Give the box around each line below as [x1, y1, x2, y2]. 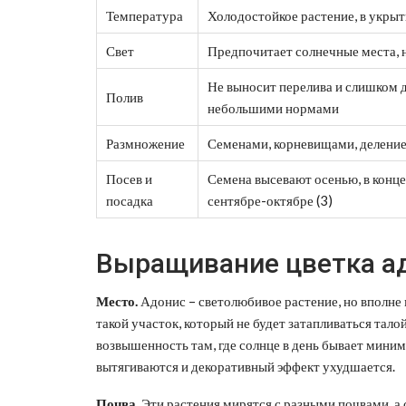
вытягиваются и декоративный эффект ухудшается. [96, 357, 395, 374]
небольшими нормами [208, 99, 339, 116]
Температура [106, 6, 183, 24]
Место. [96, 292, 138, 309]
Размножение [106, 134, 185, 151]
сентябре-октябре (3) [208, 191, 333, 208]
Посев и [106, 169, 152, 187]
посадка [106, 191, 153, 208]
